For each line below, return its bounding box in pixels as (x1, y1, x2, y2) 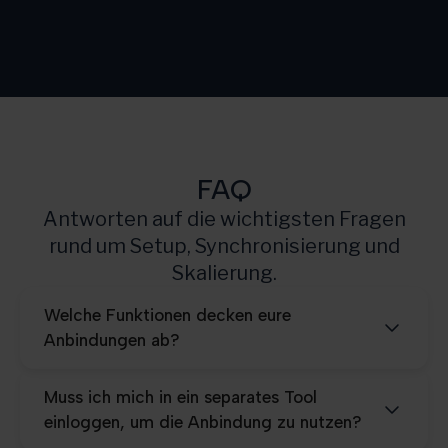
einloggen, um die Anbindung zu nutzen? (44, 411, 362, 432)
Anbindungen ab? (44, 329, 180, 350)
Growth (51, 28, 99, 44)
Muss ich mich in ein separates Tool (44, 386, 317, 407)
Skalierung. (171, 260, 277, 285)
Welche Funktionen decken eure (44, 304, 291, 325)
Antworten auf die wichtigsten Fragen (42, 206, 406, 231)
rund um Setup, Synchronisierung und (48, 233, 400, 258)
